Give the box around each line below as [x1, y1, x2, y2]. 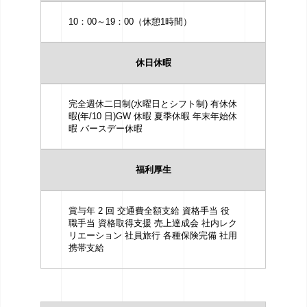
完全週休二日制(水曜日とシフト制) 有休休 [69, 99, 238, 109]
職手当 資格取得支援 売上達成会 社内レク [69, 218, 238, 228]
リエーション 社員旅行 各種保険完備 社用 [69, 230, 238, 241]
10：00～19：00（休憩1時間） [69, 16, 193, 27]
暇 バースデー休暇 [69, 123, 143, 134]
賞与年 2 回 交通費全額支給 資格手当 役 [69, 206, 230, 216]
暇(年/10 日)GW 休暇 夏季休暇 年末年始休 [69, 111, 238, 121]
